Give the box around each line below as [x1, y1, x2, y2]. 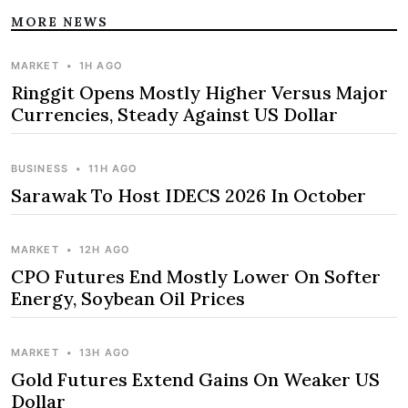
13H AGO [79, 346, 130, 360]
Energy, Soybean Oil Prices [11, 287, 245, 311]
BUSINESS [11, 162, 68, 176]
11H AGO [88, 162, 138, 176]
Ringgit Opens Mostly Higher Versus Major [11, 81, 388, 105]
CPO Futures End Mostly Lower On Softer [11, 265, 381, 289]
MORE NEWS [11, 14, 108, 31]
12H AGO [79, 243, 130, 257]
